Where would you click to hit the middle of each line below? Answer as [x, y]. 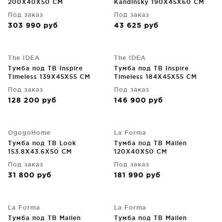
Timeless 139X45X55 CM [49, 77]
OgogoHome [29, 133]
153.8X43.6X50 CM [40, 151]
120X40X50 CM [140, 151]
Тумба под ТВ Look [42, 143]
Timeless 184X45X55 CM [155, 77]
